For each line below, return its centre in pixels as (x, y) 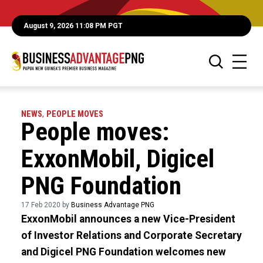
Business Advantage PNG (112, 205)
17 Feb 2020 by (46, 205)
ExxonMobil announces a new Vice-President (128, 219)
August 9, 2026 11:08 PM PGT (73, 26)
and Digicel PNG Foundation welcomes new (123, 252)
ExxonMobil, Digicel (117, 159)
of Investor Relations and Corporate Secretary (131, 235)
